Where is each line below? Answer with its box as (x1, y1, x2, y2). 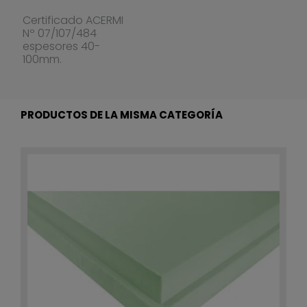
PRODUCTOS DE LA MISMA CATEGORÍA (21, 107, 223, 122)
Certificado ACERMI (22, 12, 123, 28)
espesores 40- (22, 38, 100, 54)
